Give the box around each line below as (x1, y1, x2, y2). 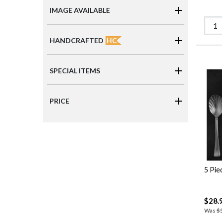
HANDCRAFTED (50, 36, 104, 45)
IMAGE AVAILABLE (50, 6, 110, 15)
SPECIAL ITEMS (50, 66, 100, 75)
